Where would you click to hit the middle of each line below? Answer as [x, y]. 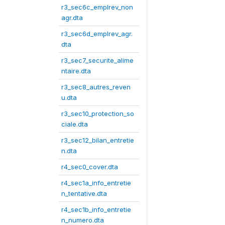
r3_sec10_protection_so [98, 113]
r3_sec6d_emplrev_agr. [97, 33]
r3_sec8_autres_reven [96, 87]
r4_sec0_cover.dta [90, 166]
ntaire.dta [76, 71]
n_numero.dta [83, 220]
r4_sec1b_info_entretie [96, 209]
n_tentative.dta [84, 193]
